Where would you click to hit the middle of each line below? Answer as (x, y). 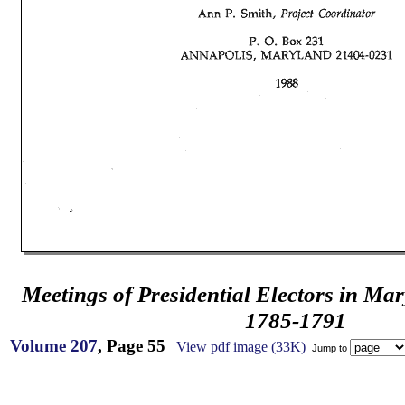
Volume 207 (54, 346)
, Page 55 (132, 346)
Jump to (330, 348)
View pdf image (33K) (241, 347)
